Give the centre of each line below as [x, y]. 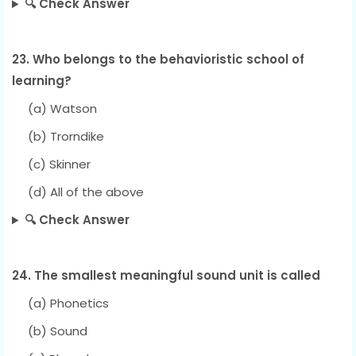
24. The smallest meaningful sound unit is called [166, 276]
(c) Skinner [51, 164]
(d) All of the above [78, 192]
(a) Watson [54, 109]
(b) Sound [50, 331]
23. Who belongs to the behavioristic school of [158, 60]
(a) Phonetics [60, 304]
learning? [42, 81]
